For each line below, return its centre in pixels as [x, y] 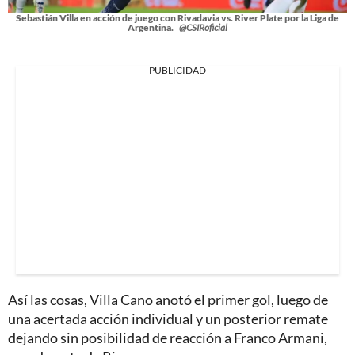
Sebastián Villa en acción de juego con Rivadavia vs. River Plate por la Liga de [177, 17]
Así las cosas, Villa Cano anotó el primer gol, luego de [168, 299]
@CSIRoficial [203, 27]
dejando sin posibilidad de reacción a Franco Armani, [168, 337]
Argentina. [151, 27]
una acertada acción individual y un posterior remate [168, 318]
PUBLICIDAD [177, 70]
